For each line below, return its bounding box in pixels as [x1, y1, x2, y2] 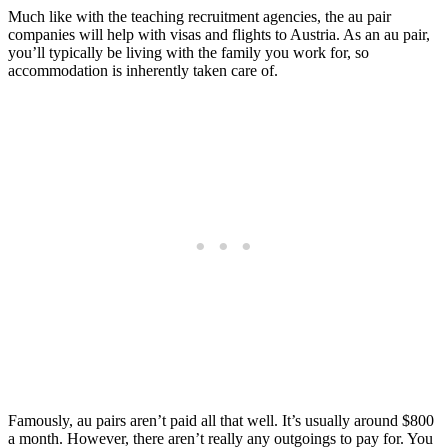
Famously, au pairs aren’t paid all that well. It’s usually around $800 [8, 412, 434, 430]
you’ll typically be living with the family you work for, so [8, 44, 369, 62]
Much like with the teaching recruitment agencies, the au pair [8, 8, 391, 26]
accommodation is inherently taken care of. [8, 62, 278, 80]
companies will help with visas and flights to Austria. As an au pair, [8, 26, 430, 44]
